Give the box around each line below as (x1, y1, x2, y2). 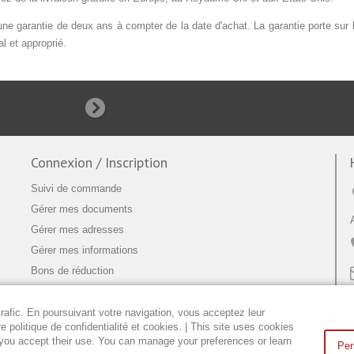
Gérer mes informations (31, 244, 138, 256)
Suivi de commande (31, 183, 122, 194)
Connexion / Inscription (31, 153, 168, 171)
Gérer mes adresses (31, 224, 124, 235)
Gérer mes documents (31, 203, 133, 215)
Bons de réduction (31, 265, 114, 277)
